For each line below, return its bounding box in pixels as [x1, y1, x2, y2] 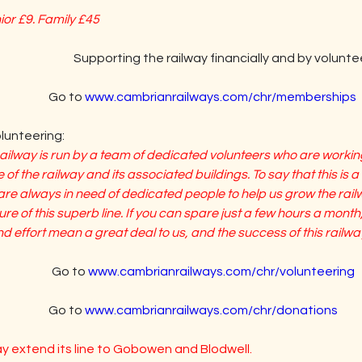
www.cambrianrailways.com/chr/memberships [85, 90, 356, 103]
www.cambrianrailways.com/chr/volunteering [88, 265, 355, 278]
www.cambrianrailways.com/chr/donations [85, 304, 338, 317]
